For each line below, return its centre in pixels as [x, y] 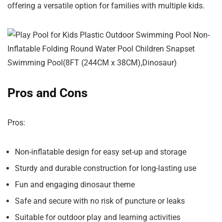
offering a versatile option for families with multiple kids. [106, 6]
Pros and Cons [48, 93]
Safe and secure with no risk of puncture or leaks [100, 201]
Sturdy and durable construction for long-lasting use [106, 168]
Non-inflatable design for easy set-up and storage [101, 152]
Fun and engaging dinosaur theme [75, 185]
